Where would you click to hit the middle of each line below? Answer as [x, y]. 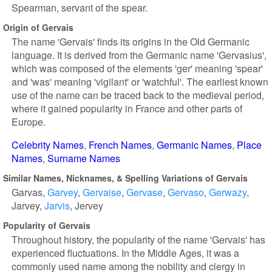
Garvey [63, 192]
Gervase [144, 192]
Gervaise [102, 192]
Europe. [29, 122]
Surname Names [84, 158]
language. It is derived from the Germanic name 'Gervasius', [139, 55]
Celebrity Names [48, 145]
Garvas [27, 192]
